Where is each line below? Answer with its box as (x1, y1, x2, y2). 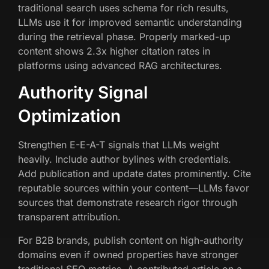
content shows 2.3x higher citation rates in (18, 45, 210, 58)
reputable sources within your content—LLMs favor (18, 182, 249, 195)
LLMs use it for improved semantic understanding (18, 16, 242, 29)
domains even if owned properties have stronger (18, 248, 238, 261)
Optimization (18, 106, 121, 127)
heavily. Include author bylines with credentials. (18, 153, 231, 166)
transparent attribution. (18, 211, 121, 223)
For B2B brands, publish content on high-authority (18, 234, 243, 246)
